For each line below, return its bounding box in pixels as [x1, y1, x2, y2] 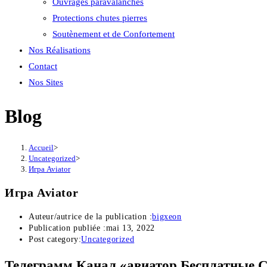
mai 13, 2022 [105, 223, 155, 233]
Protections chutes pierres [52, 13, 147, 23]
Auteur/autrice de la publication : [29, 212, 153, 222]
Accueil [29, 142, 54, 152]
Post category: [29, 235, 82, 244]
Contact [29, 61, 57, 71]
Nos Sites [29, 77, 63, 87]
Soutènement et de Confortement [52, 29, 175, 39]
